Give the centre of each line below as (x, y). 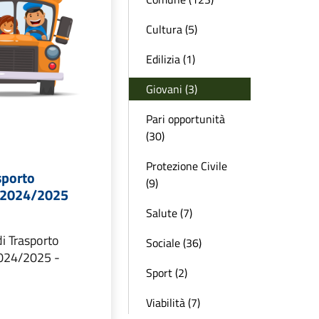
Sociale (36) (174, 243)
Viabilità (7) (173, 303)
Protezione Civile (187, 166)
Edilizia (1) (171, 59)
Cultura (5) (172, 29)
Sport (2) (167, 273)
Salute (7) (169, 213)
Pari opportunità (185, 119)
